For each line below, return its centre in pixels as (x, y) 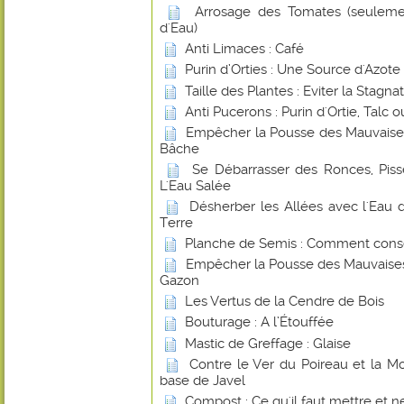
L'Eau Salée (195, 185)
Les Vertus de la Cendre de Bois (285, 302)
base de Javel (202, 380)
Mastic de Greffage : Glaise (268, 343)
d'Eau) (179, 28)
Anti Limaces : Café (244, 49)
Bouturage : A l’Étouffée (259, 322)
